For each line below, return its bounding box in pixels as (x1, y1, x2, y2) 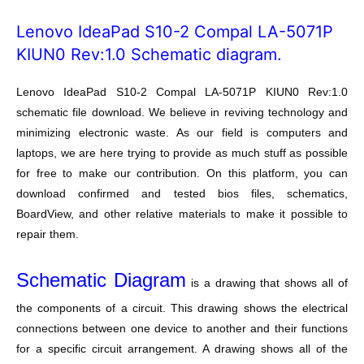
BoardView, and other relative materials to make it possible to (16, 208, 348, 220)
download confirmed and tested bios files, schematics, (16, 188, 348, 200)
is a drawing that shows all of (185, 276, 348, 289)
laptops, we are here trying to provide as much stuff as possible (16, 147, 348, 159)
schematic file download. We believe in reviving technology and (16, 106, 348, 119)
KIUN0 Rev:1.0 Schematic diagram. (16, 45, 282, 64)
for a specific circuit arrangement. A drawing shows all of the (16, 342, 348, 355)
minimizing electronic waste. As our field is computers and (16, 127, 348, 139)
